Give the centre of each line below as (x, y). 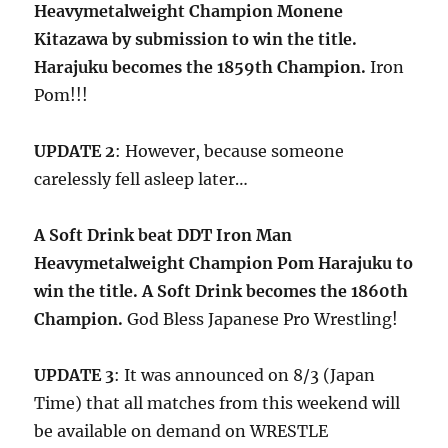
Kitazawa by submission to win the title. (196, 39)
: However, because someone (230, 151)
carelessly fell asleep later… (141, 179)
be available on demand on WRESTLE (181, 431)
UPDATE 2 (75, 151)
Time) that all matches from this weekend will (217, 403)
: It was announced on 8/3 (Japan (245, 375)
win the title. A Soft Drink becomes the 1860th (221, 291)
